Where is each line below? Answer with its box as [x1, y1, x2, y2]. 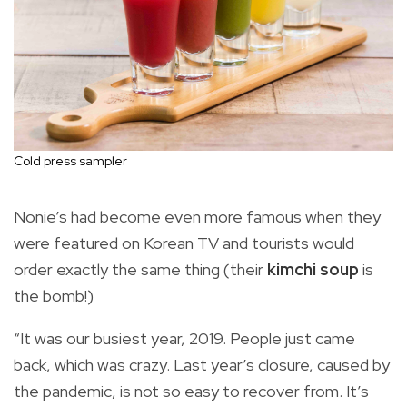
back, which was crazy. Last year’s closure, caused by [14, 354, 390, 376]
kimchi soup [267, 259, 362, 281]
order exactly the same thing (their [14, 259, 267, 281]
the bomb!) [14, 285, 94, 307]
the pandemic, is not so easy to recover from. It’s [14, 381, 369, 402]
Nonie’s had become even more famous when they [14, 206, 381, 228]
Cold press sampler [14, 153, 127, 170]
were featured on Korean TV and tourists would [14, 233, 354, 254]
